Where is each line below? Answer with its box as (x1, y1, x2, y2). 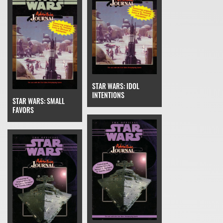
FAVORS (12, 104, 34, 115)
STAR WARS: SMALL (12, 95, 65, 106)
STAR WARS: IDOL (92, 81, 139, 92)
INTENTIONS (92, 90, 124, 101)
